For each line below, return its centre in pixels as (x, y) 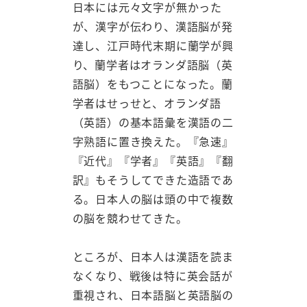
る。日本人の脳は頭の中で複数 (153, 198)
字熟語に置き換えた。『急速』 (153, 141)
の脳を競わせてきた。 (130, 218)
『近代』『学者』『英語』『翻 (153, 160)
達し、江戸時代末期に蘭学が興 (153, 45)
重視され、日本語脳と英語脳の (153, 295)
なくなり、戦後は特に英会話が (152, 276)
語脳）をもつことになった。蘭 (152, 83)
